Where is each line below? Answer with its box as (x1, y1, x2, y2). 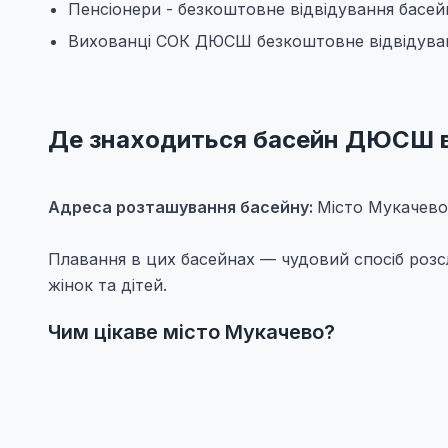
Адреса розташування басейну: (48, 196, 317, 217)
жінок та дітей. (48, 274, 167, 295)
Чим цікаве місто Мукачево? (48, 319, 335, 344)
